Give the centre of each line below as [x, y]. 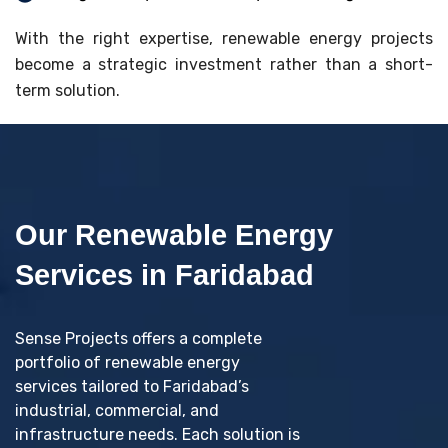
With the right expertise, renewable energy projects [224, 38]
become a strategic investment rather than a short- [224, 64]
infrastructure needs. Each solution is [157, 434]
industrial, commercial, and [117, 410]
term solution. [67, 90]
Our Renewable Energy [174, 234]
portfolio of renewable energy [127, 362]
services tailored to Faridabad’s [132, 386]
